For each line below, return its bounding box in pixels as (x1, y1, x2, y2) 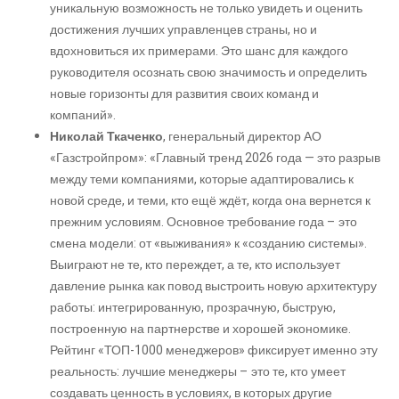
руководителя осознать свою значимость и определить (50, 62, 367, 82)
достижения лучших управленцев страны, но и (50, 20, 317, 39)
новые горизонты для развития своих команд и (50, 84, 319, 103)
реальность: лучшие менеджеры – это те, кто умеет (50, 362, 346, 381)
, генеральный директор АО (163, 126, 322, 146)
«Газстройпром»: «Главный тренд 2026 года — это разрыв (50, 148, 380, 167)
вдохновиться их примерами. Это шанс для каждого (50, 41, 348, 61)
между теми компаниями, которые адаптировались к (50, 169, 354, 189)
